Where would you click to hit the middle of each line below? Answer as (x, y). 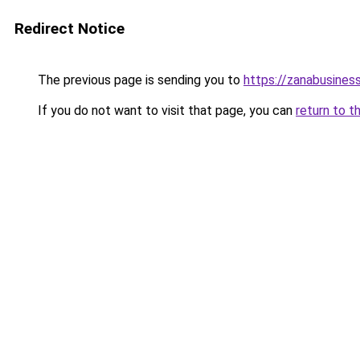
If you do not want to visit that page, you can (165, 110)
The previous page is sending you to (139, 80)
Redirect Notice (70, 29)
